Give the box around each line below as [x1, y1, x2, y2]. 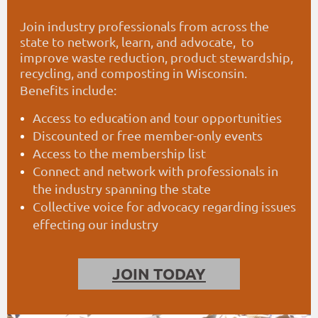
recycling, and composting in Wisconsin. [20, 65, 247, 81]
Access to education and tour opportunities [33, 110, 282, 126]
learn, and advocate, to [121, 34, 254, 50]
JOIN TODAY [112, 264, 206, 284]
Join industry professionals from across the [20, 18, 269, 34]
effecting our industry [33, 216, 158, 232]
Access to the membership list [33, 146, 206, 161]
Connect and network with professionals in [33, 163, 278, 179]
